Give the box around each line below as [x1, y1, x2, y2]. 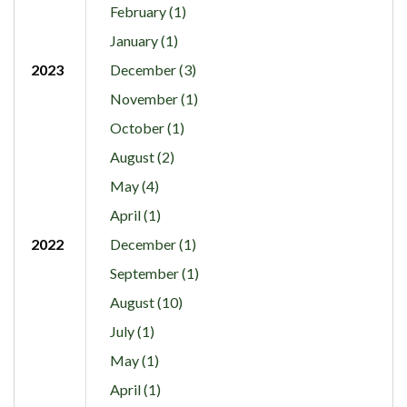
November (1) [109, 89, 198, 107]
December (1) [109, 234, 196, 253]
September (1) [109, 263, 199, 282]
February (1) [109, 2, 186, 20]
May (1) [109, 351, 159, 369]
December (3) [109, 60, 196, 78]
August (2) [109, 147, 174, 165]
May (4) [109, 176, 159, 194]
